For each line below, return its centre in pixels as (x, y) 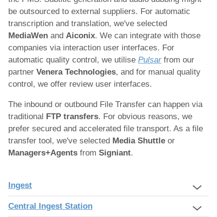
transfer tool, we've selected (60, 140)
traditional (27, 116)
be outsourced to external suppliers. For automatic (99, 11)
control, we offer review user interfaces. (80, 84)
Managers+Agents (43, 153)
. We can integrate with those (148, 35)
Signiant (115, 153)
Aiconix (80, 35)
